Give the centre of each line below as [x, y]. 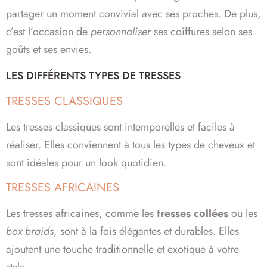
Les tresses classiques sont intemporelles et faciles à [120, 127]
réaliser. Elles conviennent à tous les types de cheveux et [131, 145]
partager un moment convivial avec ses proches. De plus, [133, 13]
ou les [243, 213]
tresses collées [193, 213]
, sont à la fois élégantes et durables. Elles [146, 231]
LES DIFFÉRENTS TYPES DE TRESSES [93, 76]
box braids [30, 231]
